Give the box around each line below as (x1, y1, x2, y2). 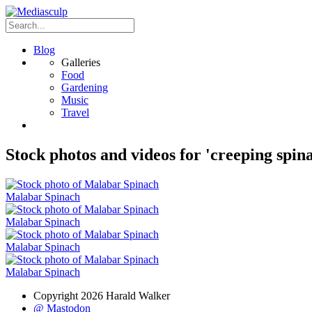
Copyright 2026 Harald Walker (33, 289, 170, 302)
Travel (61, 107, 89, 118)
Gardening (61, 81, 108, 93)
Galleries (61, 56, 100, 68)
